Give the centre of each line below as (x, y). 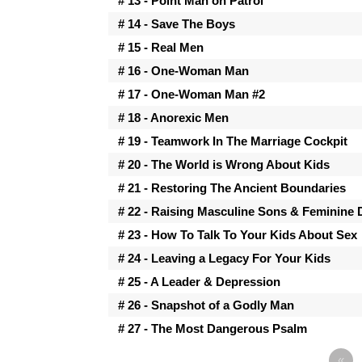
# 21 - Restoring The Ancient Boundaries (232, 187)
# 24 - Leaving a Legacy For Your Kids (225, 258)
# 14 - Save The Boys (177, 23)
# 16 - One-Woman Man (184, 70)
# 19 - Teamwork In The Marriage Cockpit (233, 141)
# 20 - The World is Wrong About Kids (224, 164)
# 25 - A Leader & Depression (200, 281)
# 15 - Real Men (161, 47)
